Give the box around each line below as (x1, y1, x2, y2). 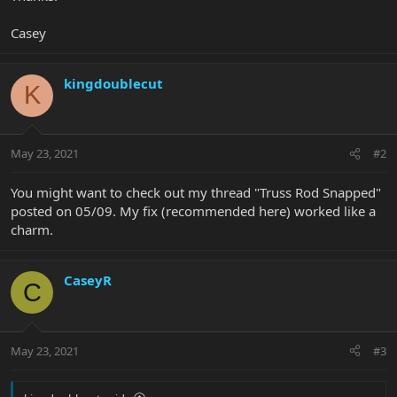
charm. (11, 221, 53, 239)
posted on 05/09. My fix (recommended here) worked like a (11, 202, 376, 221)
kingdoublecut (64, 74, 163, 92)
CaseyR (64, 271, 112, 290)
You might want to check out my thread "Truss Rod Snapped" (11, 183, 381, 202)
